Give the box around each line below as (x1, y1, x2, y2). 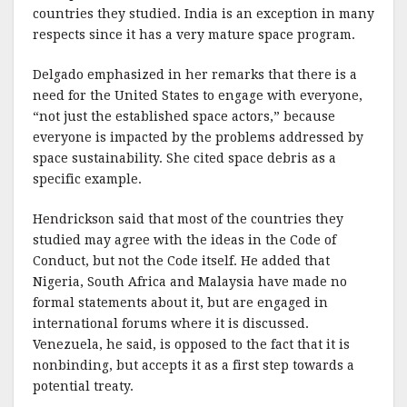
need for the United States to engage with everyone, (33, 88, 362, 103)
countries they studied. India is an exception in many (33, 6, 374, 21)
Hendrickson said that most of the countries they (33, 212, 343, 226)
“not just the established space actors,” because (33, 109, 335, 124)
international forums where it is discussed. (33, 316, 309, 331)
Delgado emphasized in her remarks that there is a (33, 67, 357, 82)
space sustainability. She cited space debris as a (33, 151, 336, 165)
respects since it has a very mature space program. (33, 27, 355, 42)
